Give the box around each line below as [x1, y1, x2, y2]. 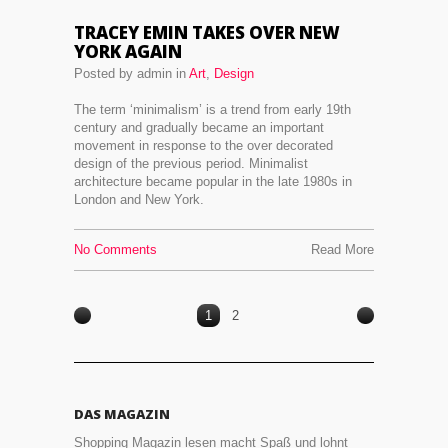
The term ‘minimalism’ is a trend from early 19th [74, 102, 351, 117]
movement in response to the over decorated [74, 138, 333, 153]
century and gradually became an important [74, 120, 324, 135]
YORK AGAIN [74, 40, 182, 63]
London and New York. [74, 192, 204, 207]
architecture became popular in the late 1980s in [74, 174, 352, 189]
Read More [311, 242, 374, 257]
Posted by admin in [74, 66, 189, 81]
